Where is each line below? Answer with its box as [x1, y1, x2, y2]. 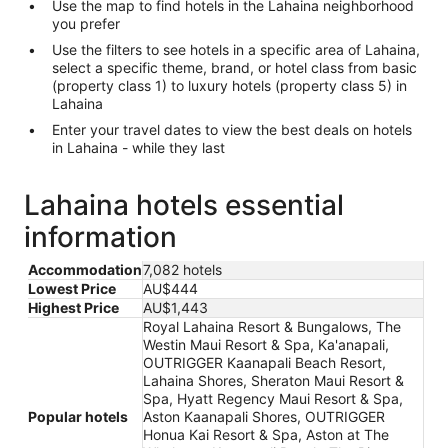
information [24, 220, 177, 254]
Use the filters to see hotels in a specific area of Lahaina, [52, 41, 420, 58]
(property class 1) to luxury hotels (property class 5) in [52, 77, 407, 94]
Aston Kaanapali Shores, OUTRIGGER [143, 408, 385, 425]
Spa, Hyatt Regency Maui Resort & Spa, [143, 390, 403, 407]
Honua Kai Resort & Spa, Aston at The [143, 426, 389, 443]
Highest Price [28, 299, 119, 316]
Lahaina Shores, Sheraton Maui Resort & [143, 372, 404, 389]
